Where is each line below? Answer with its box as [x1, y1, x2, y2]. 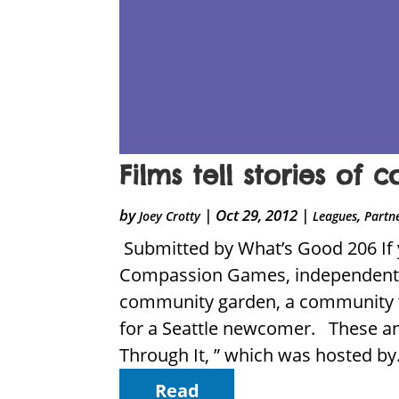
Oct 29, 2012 [216, 205, 298, 226]
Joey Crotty [139, 208, 201, 225]
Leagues [313, 208, 358, 225]
